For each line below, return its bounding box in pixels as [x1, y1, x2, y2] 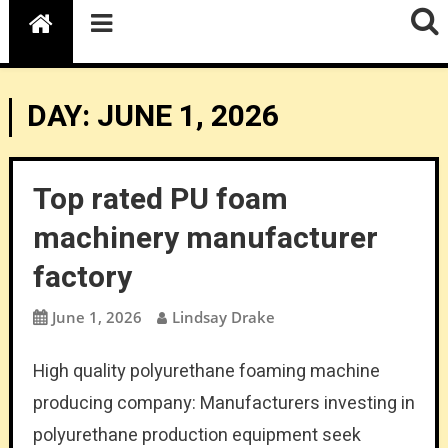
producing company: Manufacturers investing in [32, 389, 415, 417]
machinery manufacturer [32, 216, 378, 261]
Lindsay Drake [171, 306, 275, 327]
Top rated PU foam [32, 177, 288, 222]
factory [32, 255, 132, 300]
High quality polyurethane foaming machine [32, 357, 380, 385]
